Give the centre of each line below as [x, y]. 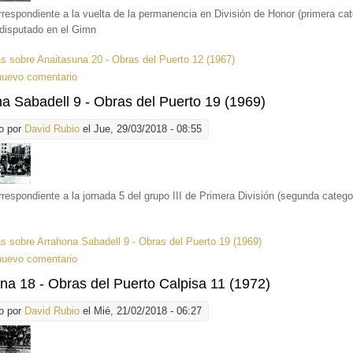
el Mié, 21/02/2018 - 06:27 [141, 311]
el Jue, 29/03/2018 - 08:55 [141, 129]
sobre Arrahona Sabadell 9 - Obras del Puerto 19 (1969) [134, 242]
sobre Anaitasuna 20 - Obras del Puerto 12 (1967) [121, 60]
